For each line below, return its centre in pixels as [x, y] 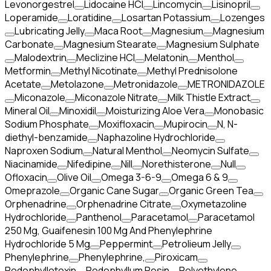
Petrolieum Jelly [197, 244]
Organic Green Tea [211, 191]
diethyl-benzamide [46, 137]
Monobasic [239, 111]
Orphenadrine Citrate [124, 204]
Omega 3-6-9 [131, 177]
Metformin [28, 71]
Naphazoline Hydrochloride [156, 137]
